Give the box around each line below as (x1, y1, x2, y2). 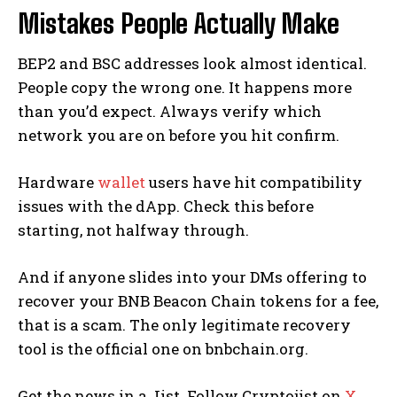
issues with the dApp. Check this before (18, 196, 314, 217)
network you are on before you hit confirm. (18, 125, 339, 146)
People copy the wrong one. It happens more (18, 77, 352, 98)
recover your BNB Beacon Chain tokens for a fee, (18, 291, 378, 312)
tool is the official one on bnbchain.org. (18, 339, 308, 360)
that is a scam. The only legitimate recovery (18, 315, 351, 336)
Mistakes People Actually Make (18, 7, 339, 40)
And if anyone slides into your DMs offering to (18, 267, 367, 288)
